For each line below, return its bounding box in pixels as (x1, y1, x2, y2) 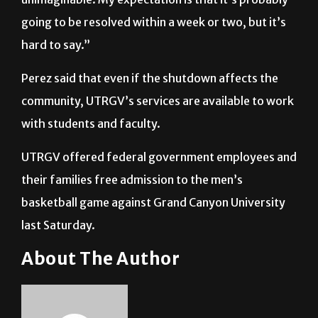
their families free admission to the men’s (21, 207, 243, 222)
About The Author (21, 283, 180, 305)
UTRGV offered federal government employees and (21, 185, 297, 199)
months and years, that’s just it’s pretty (21, 4, 233, 19)
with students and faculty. (21, 151, 160, 166)
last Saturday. (21, 253, 97, 268)
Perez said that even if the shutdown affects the (21, 106, 278, 121)
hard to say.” (21, 72, 90, 87)
